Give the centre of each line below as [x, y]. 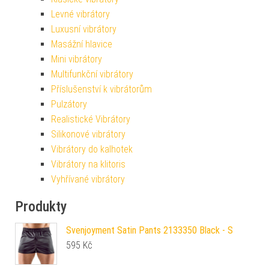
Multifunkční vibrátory [92, 74]
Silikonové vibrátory [88, 134]
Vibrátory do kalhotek [92, 149]
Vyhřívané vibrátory [88, 179]
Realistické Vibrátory [91, 119]
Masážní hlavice [82, 44]
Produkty [41, 206]
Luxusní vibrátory [84, 29]
